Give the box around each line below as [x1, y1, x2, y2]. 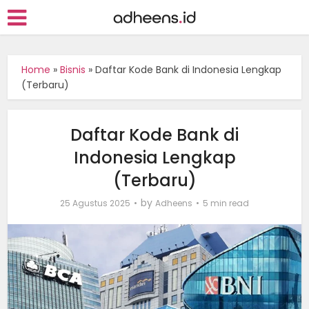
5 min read [203, 197, 249, 209]
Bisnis [60, 63, 86, 77]
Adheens [155, 197, 192, 209]
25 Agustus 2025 [60, 197, 130, 209]
